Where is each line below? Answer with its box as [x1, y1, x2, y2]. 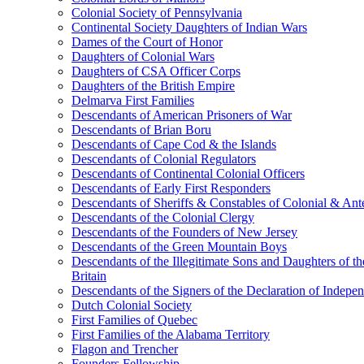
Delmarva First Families [71, 93, 194, 107]
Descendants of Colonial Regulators [71, 152, 256, 166]
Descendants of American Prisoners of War [71, 108, 292, 122]
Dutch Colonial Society [71, 298, 192, 312]
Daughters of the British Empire [71, 79, 235, 93]
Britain [71, 269, 106, 283]
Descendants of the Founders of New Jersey [71, 225, 297, 239]
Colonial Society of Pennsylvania [71, 6, 242, 19]
